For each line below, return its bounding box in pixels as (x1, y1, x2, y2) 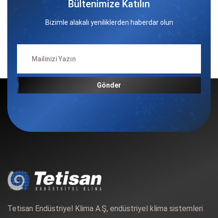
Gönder (97, 81, 121, 90)
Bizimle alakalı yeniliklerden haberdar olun (45, 18, 173, 27)
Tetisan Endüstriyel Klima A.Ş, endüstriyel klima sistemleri (7, 204, 203, 214)
